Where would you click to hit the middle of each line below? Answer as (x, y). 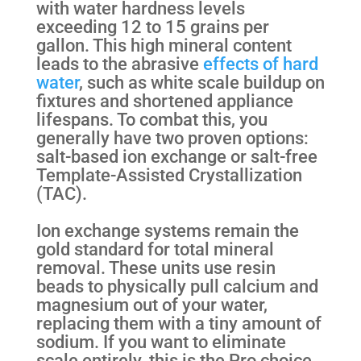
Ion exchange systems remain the (167, 230)
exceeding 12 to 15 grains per (152, 27)
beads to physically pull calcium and (177, 286)
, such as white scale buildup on (201, 83)
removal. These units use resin (156, 267)
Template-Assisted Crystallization (169, 175)
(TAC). (61, 194)
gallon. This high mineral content (164, 46)
